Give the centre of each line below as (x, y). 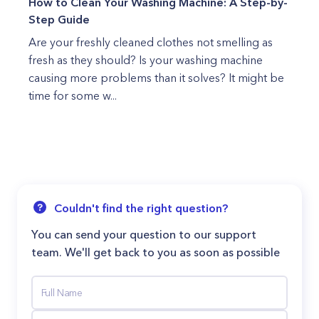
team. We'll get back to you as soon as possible (156, 252)
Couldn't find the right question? (141, 208)
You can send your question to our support (144, 234)
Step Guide (59, 19)
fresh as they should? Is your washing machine (146, 60)
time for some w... (73, 95)
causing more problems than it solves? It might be (156, 78)
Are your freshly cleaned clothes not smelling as (151, 42)
